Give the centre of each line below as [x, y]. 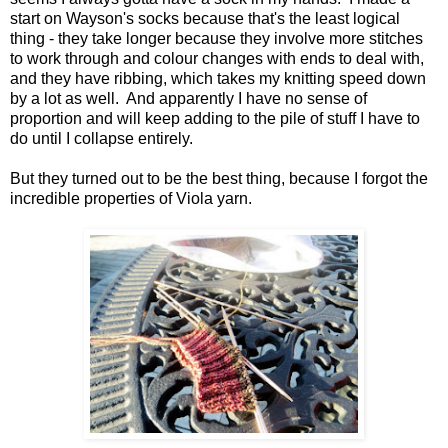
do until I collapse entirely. [101, 138]
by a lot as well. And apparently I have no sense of [188, 98]
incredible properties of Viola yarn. [131, 198]
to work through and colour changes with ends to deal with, [217, 58]
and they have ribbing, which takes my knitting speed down [218, 78]
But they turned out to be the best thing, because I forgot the [219, 178]
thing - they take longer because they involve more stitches [216, 38]
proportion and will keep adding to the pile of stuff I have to [215, 118]
